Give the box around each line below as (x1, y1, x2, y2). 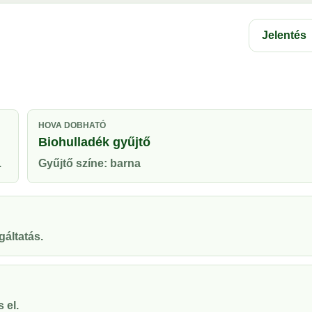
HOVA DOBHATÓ (38, 120, 106, 130)
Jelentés (262, 29, 306, 41)
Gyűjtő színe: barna (38, 157, 141, 169)
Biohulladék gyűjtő (38, 135, 150, 149)
